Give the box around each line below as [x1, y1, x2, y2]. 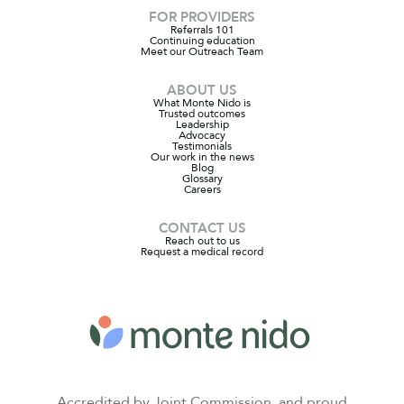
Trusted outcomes [159, 106, 245, 121]
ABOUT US [167, 80, 237, 99]
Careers [183, 181, 221, 197]
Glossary [181, 170, 223, 186]
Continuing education [149, 32, 255, 48]
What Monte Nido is [153, 95, 251, 110]
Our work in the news [150, 149, 254, 164]
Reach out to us [164, 233, 240, 248]
